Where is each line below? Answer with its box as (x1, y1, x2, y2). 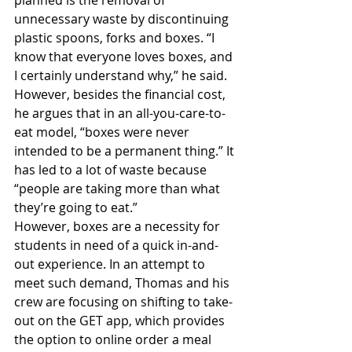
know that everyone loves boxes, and (14, 47, 236, 65)
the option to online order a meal (14, 330, 214, 348)
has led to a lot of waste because (14, 160, 210, 178)
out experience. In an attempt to (14, 255, 208, 273)
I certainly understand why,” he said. (14, 66, 230, 84)
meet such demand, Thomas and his (14, 273, 233, 291)
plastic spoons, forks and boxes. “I (14, 28, 218, 46)
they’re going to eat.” (14, 198, 141, 216)
